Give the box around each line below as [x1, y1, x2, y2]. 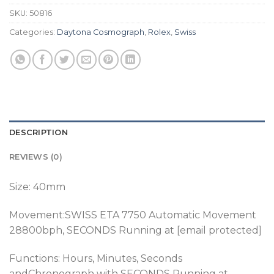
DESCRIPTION [9, 128, 68, 138]
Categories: [9, 28, 57, 37]
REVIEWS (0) [9, 152, 62, 162]
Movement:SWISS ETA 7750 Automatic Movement [9, 209, 256, 221]
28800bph [9, 224, 62, 237]
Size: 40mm [9, 181, 65, 193]
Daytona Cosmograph [57, 28, 144, 37]
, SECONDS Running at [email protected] [62, 224, 262, 237]
